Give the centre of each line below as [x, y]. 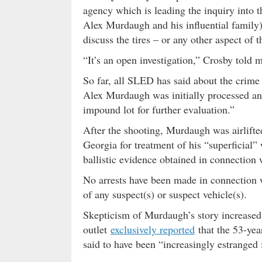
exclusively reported [153, 229]
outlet [97, 229]
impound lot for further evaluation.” [159, 109]
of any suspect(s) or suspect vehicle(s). [165, 194]
